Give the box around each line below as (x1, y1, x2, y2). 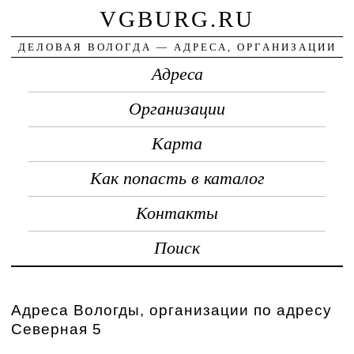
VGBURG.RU (100, 6, 254, 32)
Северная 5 (11, 320, 103, 337)
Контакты (136, 203, 218, 223)
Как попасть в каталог (89, 168, 265, 188)
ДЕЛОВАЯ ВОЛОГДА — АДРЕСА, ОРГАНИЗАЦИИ (17, 40, 337, 53)
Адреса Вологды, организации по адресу (11, 301, 333, 318)
